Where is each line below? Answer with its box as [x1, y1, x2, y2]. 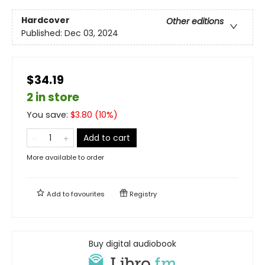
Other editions [166, 15, 224, 27]
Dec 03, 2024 [64, 27, 118, 39]
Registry [128, 189, 157, 199]
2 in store [27, 89, 79, 105]
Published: [21, 27, 64, 39]
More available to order [27, 152, 104, 162]
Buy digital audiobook [89, 237, 176, 250]
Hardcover [21, 14, 70, 26]
